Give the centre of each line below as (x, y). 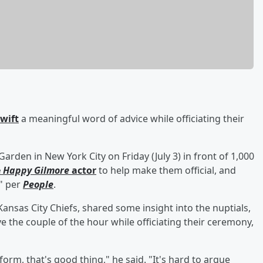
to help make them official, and (166, 170)
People (38, 184)
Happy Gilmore (36, 170)
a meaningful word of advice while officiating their (131, 118)
